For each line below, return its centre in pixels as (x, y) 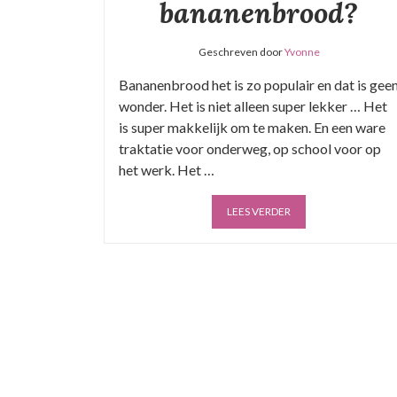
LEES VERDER (259, 211)
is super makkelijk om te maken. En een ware (252, 127)
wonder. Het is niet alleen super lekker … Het (253, 106)
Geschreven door (241, 52)
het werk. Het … (167, 170)
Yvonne (302, 52)
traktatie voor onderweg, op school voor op (250, 148)
